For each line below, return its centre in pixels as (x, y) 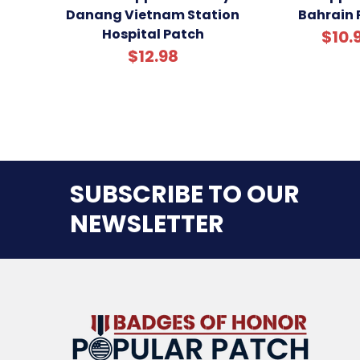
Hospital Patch (153, 35)
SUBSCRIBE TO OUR (185, 195)
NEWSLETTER (147, 225)
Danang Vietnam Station (153, 15)
